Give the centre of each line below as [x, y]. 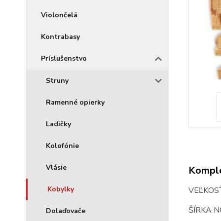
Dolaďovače [66, 211]
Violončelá [59, 15]
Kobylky [61, 189]
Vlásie [56, 167]
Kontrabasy [60, 37]
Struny [57, 81]
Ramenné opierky [75, 102]
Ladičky [58, 124]
